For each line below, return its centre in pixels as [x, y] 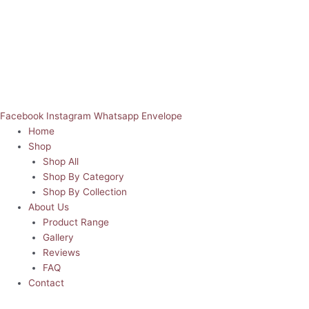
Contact [47, 283]
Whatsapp [116, 116]
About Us [49, 207]
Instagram [69, 116]
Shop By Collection [84, 192]
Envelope [162, 116]
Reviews [61, 253]
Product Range [76, 222]
